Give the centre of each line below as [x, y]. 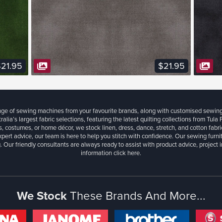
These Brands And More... [138, 195]
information [97, 152]
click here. [127, 152]
